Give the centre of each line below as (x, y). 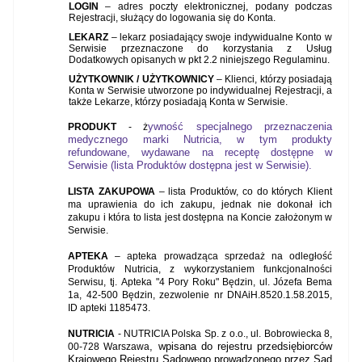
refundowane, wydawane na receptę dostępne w (200, 153)
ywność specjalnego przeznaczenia (240, 127)
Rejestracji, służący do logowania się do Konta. (172, 18)
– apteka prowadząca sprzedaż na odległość (224, 257)
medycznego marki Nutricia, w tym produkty (200, 140)
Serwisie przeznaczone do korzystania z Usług (200, 49)
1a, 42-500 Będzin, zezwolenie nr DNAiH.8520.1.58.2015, (200, 295)
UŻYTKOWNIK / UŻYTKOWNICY (143, 80)
